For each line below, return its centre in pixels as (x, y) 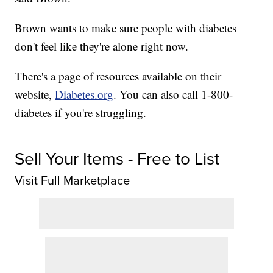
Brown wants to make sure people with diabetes (126, 28)
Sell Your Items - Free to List (117, 159)
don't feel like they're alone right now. (102, 46)
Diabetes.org (84, 94)
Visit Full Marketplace (73, 181)
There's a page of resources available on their (118, 76)
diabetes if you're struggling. (81, 113)
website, (35, 94)
